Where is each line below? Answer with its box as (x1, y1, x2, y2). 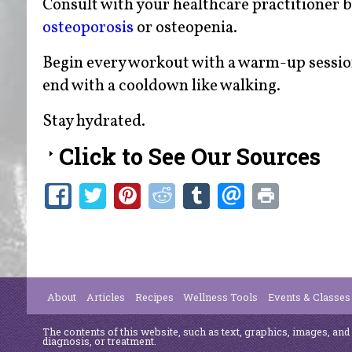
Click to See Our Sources (58, 141, 321, 171)
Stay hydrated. (42, 110, 145, 133)
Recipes (134, 291, 174, 303)
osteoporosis (42, 16, 134, 39)
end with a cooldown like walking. (42, 75, 280, 97)
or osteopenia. (133, 16, 237, 39)
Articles (86, 291, 125, 303)
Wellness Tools (183, 291, 258, 303)
